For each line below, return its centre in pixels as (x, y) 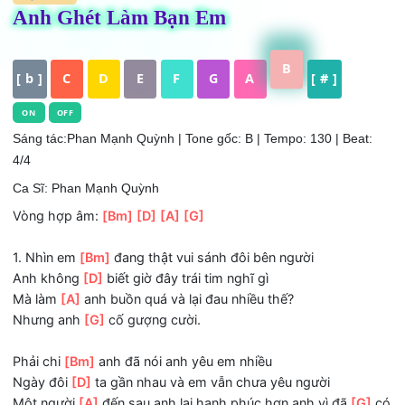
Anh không (53, 354)
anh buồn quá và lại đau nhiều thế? (207, 377)
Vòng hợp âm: (64, 285)
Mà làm (40, 377)
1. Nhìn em (51, 331)
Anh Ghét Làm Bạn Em (132, 65)
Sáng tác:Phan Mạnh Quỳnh (104, 198)
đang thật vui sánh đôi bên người (235, 331)
